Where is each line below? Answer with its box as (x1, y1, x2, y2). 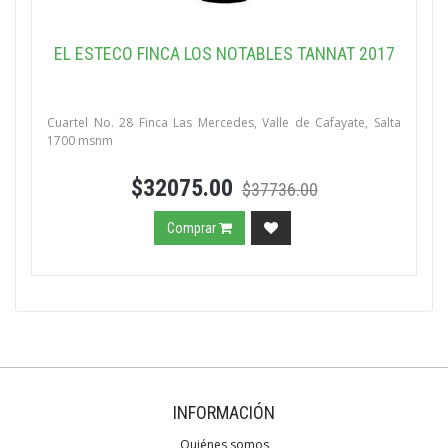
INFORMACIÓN (173, 402, 275, 423)
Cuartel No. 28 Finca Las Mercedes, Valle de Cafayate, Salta (47, 114, 401, 131)
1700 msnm (47, 132, 113, 149)
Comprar (167, 220, 219, 236)
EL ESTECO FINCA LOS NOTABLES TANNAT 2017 (53, 43, 395, 64)
